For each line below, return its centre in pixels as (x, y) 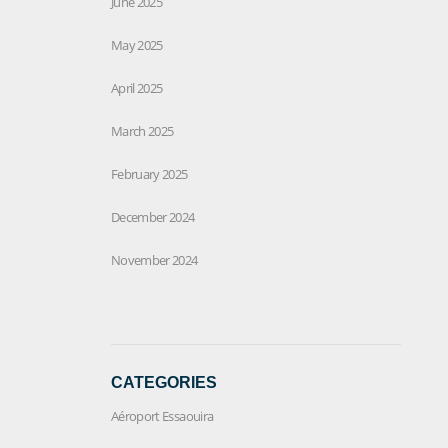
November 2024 (154, 259)
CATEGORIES (164, 382)
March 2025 (142, 130)
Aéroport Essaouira (162, 415)
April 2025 (137, 87)
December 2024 (153, 216)
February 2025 (149, 173)
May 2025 (137, 44)
